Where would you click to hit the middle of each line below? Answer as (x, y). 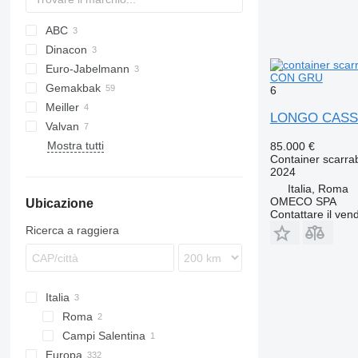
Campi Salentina (103, 336)
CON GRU (296, 77)
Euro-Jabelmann (87, 69)
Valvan (62, 126)
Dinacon (66, 50)
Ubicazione (59, 203)
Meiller (62, 107)
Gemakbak (73, 88)
